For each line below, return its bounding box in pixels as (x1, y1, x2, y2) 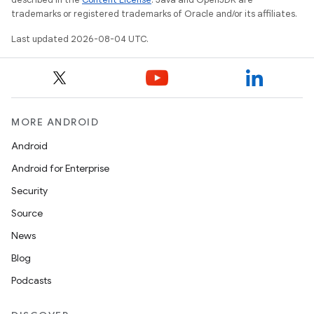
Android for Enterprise (11, 162, 109, 175)
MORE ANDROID (11, 116, 99, 128)
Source (11, 207, 43, 219)
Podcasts (11, 274, 51, 287)
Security (11, 184, 48, 197)
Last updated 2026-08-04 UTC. (11, 32, 149, 45)
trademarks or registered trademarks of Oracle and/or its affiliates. (11, 7, 297, 20)
